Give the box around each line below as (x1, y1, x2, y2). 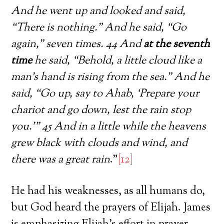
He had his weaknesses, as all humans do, (11, 183, 205, 199)
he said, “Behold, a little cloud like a (32, 52, 202, 69)
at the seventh (143, 36, 210, 52)
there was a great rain (11, 151, 110, 168)
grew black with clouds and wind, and (11, 135, 188, 151)
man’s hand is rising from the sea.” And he (11, 69, 210, 85)
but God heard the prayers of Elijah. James (11, 199, 211, 216)
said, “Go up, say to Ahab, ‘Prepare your (11, 85, 199, 102)
